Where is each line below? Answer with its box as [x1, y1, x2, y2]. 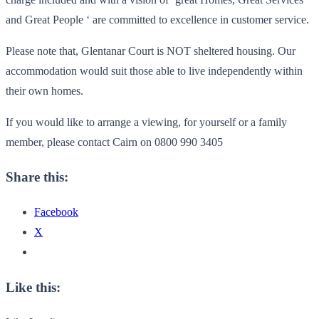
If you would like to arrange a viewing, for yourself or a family [6, 115, 287, 128]
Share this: [6, 169, 68, 185]
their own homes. [6, 84, 83, 97]
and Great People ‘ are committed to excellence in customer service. [6, 13, 309, 26]
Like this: [6, 279, 61, 295]
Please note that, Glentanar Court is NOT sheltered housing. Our [6, 44, 296, 57]
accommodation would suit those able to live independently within [6, 64, 303, 77]
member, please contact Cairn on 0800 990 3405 [6, 135, 223, 148]
